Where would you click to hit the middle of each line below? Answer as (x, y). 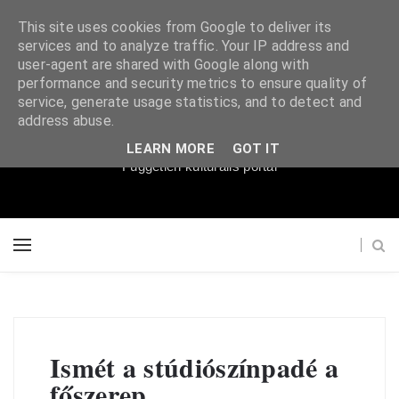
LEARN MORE (171, 148)
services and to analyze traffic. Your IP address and (183, 46)
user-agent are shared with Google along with (164, 65)
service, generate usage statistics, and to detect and (190, 102)
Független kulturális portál (199, 166)
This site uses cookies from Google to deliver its (175, 27)
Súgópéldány (199, 120)
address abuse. (66, 121)
